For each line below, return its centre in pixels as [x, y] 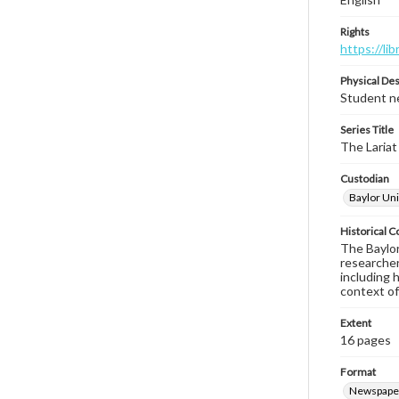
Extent [356, 323]
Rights [355, 32]
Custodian [365, 179]
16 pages [366, 340]
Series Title [367, 130]
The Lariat [369, 147]
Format [358, 372]
